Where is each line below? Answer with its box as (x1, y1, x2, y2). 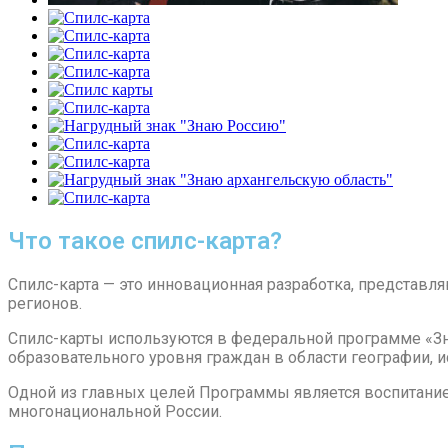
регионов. (8, 293, 82, 313)
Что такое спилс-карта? (8, 226, 282, 255)
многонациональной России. (8, 401, 222, 421)
